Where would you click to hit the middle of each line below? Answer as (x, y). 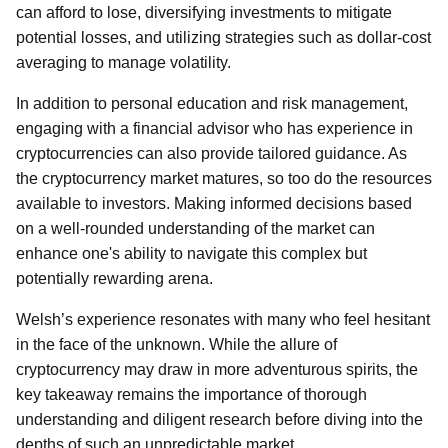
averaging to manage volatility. (123, 62)
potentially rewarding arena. (114, 278)
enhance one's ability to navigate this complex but (191, 253)
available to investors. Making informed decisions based (214, 203)
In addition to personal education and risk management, (212, 103)
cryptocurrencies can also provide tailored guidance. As (211, 153)
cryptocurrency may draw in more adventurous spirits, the (217, 369)
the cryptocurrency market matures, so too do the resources (224, 178)
